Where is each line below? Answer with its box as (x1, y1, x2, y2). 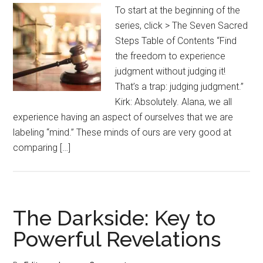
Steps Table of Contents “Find (115, 35, 237, 46)
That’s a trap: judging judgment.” (115, 81, 244, 92)
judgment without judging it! (115, 66, 226, 77)
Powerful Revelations (13, 227, 221, 251)
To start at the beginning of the (115, 5, 241, 16)
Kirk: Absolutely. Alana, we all (115, 96, 232, 107)
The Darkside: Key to (13, 205, 216, 230)
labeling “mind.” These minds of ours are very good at (13, 127, 232, 138)
